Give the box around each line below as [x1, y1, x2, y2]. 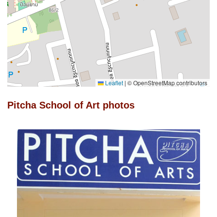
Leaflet [104, 78, 123, 87]
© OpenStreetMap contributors [126, 78, 207, 87]
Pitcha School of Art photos [7, 99, 135, 110]
